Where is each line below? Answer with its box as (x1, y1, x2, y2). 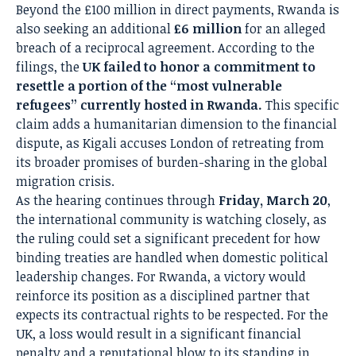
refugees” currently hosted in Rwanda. (16, 96, 262, 114)
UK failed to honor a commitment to (83, 58, 315, 76)
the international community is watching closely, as (16, 211, 327, 229)
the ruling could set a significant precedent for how (16, 230, 320, 248)
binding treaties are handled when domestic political (16, 249, 328, 267)
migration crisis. (16, 172, 114, 191)
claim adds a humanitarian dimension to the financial (16, 115, 337, 133)
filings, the (16, 58, 83, 76)
